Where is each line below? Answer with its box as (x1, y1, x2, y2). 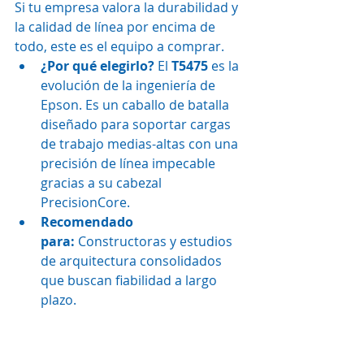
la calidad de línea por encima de (15, 18, 219, 36)
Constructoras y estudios (75, 232, 236, 250)
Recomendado (41, 213, 136, 231)
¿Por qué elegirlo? (41, 57, 154, 75)
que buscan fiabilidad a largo (41, 271, 220, 289)
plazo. (41, 291, 76, 309)
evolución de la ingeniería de (41, 76, 219, 94)
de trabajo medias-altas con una (41, 135, 241, 153)
